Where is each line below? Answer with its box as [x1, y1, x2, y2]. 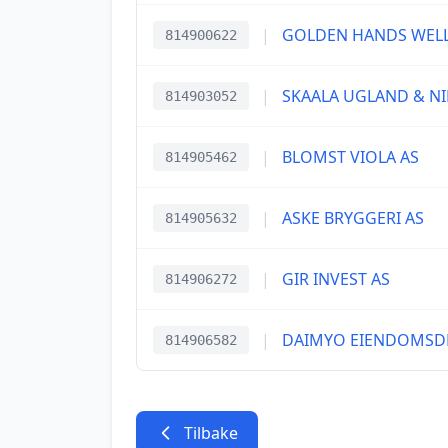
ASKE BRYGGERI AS [282, 207, 424, 229]
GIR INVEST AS [282, 268, 390, 290]
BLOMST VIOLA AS [282, 146, 419, 168]
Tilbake [184, 422, 238, 444]
